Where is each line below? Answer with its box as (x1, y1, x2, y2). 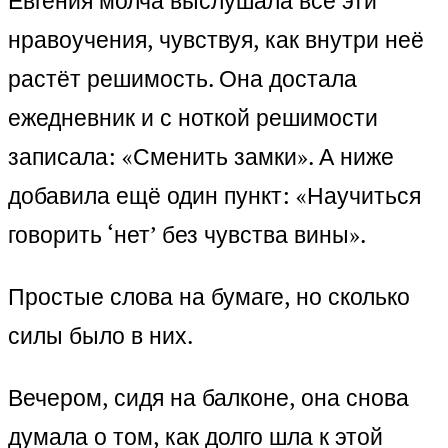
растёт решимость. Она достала (8, 63, 357, 95)
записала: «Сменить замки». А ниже (8, 141, 394, 173)
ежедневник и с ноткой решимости (8, 102, 378, 134)
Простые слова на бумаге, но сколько (8, 281, 410, 313)
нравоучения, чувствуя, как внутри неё (8, 24, 424, 56)
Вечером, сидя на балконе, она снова (8, 382, 409, 414)
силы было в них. (8, 320, 193, 352)
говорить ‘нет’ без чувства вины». (8, 219, 366, 251)
